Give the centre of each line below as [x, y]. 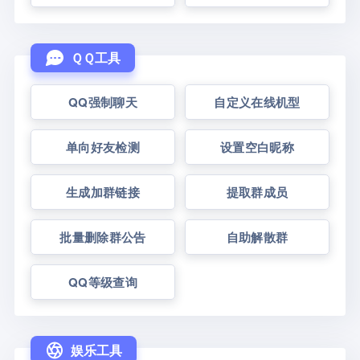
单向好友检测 [103, 147]
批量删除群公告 [103, 237]
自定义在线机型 [257, 102]
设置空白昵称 [257, 147]
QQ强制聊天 [103, 102]
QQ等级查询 [103, 282]
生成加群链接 [103, 192]
